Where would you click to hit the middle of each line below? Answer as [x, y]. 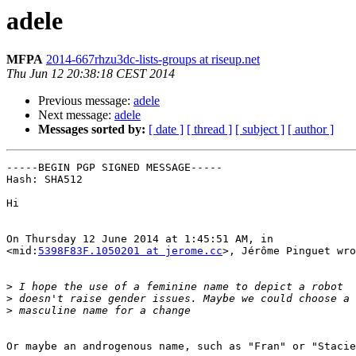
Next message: [76, 115]
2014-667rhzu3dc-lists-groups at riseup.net [153, 60]
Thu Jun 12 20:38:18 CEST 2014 [91, 74]
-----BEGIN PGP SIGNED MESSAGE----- [114, 168]
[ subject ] [260, 130]
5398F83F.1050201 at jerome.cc [130, 251]
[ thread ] [209, 130]
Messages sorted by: [92, 130]
